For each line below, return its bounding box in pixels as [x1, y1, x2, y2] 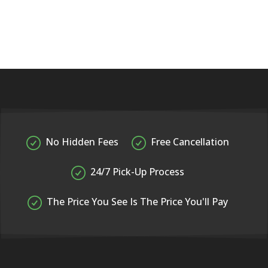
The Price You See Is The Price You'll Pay [46, 195, 228, 208]
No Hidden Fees [45, 135, 118, 148]
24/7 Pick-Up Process [90, 165, 184, 178]
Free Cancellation [150, 135, 229, 148]
